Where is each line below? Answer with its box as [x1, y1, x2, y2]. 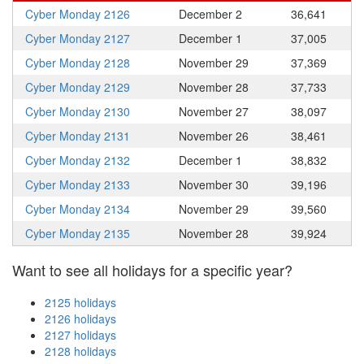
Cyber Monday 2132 [25, 152, 130, 168]
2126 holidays [45, 310, 116, 327]
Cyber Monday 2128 [25, 54, 130, 71]
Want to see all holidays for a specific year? [12, 259, 292, 280]
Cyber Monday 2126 [25, 6, 130, 22]
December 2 [179, 6, 242, 22]
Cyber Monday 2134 [25, 201, 130, 217]
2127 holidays [45, 327, 116, 343]
